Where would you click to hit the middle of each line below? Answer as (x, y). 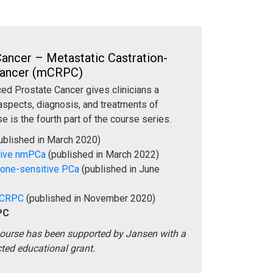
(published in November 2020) (90, 198)
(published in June (119, 169)
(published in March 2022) (104, 154)
